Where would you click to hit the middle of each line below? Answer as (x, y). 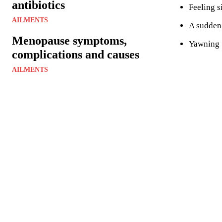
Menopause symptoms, (69, 40)
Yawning (204, 44)
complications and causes (76, 54)
